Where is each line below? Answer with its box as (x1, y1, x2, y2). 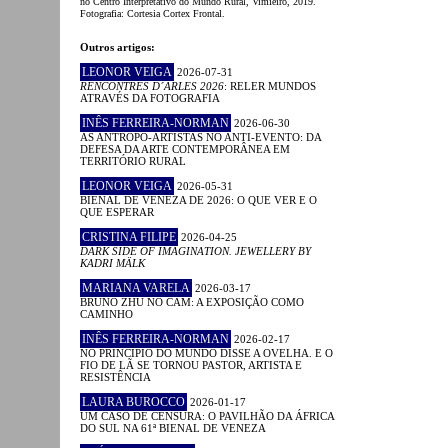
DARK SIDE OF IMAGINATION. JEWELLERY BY (80, 244, 311, 257)
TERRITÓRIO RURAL (80, 154, 186, 167)
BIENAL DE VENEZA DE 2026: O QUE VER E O (80, 193, 317, 206)
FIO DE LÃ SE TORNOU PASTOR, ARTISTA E (80, 358, 302, 371)
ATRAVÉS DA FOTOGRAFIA (80, 91, 220, 104)
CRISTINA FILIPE (82, 229, 176, 244)
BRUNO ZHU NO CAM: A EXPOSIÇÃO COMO (80, 295, 304, 308)
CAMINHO (80, 307, 133, 320)
